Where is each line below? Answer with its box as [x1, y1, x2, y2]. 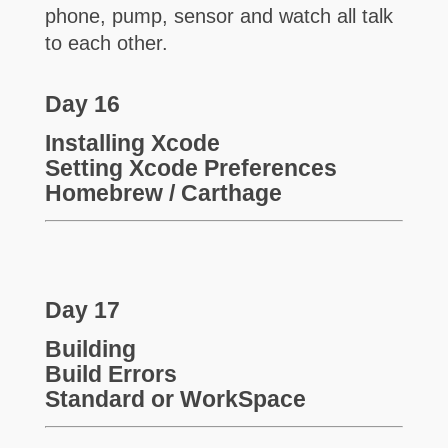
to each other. [44, 32, 174, 55]
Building [44, 335, 136, 362]
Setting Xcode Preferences [44, 154, 337, 181]
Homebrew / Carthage [44, 179, 282, 206]
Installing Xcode [44, 129, 220, 156]
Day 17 [44, 296, 120, 323]
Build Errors [44, 360, 177, 387]
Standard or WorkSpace [44, 385, 306, 412]
